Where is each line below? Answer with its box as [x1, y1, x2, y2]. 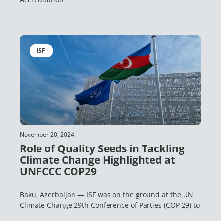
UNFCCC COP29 [20, 164, 97, 178]
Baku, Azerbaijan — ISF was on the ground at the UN [20, 190, 193, 199]
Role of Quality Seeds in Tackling [20, 142, 184, 155]
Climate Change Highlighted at [20, 153, 175, 167]
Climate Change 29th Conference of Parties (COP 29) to [20, 200, 200, 210]
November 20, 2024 [20, 130, 74, 139]
